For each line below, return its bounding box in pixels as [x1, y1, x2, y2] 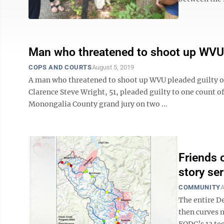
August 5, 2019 [91, 63, 134, 71]
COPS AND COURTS [28, 63, 92, 71]
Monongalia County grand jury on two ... [28, 99, 167, 108]
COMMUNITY [178, 183, 220, 191]
